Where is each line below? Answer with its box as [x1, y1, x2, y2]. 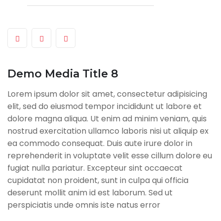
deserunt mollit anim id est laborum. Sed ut [7, 187, 173, 199]
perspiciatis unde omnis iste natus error [7, 199, 160, 211]
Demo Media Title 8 [7, 67, 118, 81]
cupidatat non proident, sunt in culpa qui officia [7, 175, 188, 186]
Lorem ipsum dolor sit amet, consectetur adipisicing [7, 88, 207, 100]
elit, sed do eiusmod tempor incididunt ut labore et [7, 101, 202, 112]
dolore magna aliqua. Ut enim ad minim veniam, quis [7, 113, 207, 125]
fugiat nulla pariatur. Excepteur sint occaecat [7, 162, 183, 174]
